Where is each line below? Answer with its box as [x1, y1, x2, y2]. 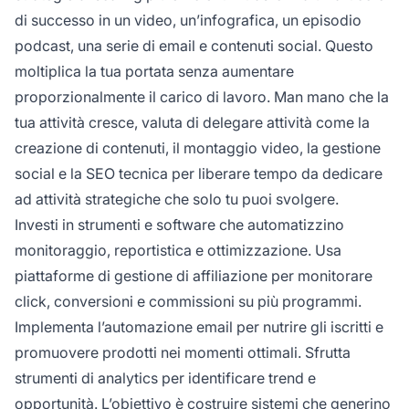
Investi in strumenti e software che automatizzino [15, 215, 344, 234]
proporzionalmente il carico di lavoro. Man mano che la [15, 87, 389, 106]
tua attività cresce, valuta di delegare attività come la [15, 112, 370, 131]
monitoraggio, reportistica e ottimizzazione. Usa [15, 240, 341, 259]
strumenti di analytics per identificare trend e [15, 368, 316, 387]
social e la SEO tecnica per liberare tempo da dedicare [15, 163, 383, 183]
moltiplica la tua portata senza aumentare [15, 61, 294, 80]
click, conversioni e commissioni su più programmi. [15, 291, 362, 310]
